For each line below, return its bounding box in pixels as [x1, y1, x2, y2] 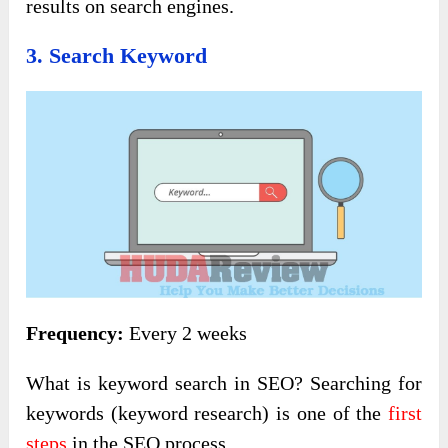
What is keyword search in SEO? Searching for [26, 372, 422, 395]
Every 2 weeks [124, 322, 248, 345]
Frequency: [26, 322, 125, 345]
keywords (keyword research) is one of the [26, 402, 388, 425]
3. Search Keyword [26, 42, 208, 68]
